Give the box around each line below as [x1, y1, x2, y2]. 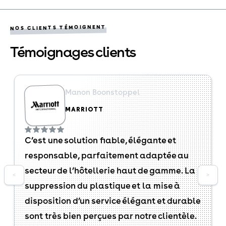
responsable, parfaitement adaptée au [25, 150, 189, 161]
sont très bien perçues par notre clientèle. [25, 210, 197, 221]
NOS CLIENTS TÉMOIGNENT [10, 23, 107, 31]
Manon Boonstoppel [65, 87, 140, 97]
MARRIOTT [65, 106, 103, 113]
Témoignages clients [10, 43, 136, 61]
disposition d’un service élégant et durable [25, 195, 200, 206]
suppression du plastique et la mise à [25, 180, 180, 191]
